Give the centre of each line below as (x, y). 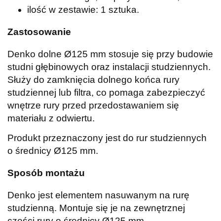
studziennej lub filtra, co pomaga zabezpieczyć (106, 92)
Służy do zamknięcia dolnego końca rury (93, 79)
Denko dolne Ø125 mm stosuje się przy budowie (110, 54)
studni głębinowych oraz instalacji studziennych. (109, 67)
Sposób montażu (46, 173)
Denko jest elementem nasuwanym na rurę (98, 195)
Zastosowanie (39, 32)
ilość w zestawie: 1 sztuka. (83, 9)
